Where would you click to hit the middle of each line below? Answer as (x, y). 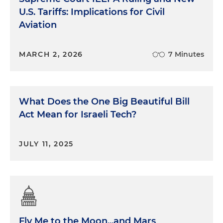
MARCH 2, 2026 (51, 54)
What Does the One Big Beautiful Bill (104, 102)
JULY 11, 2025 (47, 144)
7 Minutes (186, 54)
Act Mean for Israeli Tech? (78, 114)
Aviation (38, 25)
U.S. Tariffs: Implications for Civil (92, 12)
